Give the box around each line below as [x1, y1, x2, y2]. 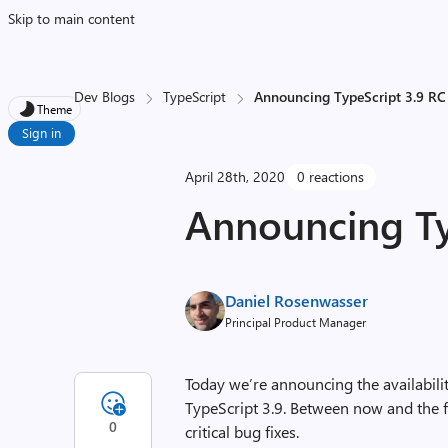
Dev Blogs [74, 87, 136, 106]
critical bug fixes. [185, 421, 300, 442]
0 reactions [297, 167, 365, 186]
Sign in [22, 124, 61, 141]
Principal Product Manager [225, 314, 367, 330]
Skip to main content [8, 9, 135, 28]
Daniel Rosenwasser [225, 290, 369, 311]
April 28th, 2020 [185, 167, 286, 186]
